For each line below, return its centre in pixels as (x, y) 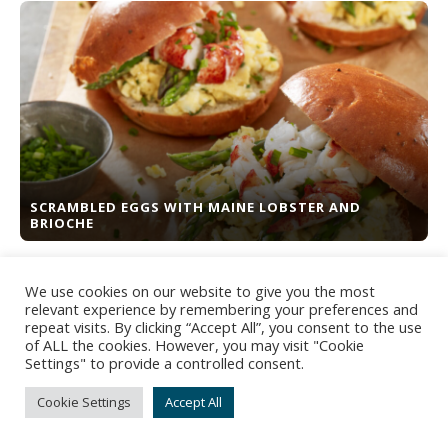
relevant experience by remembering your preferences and (221, 309)
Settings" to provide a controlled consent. (164, 363)
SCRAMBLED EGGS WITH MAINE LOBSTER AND (195, 207)
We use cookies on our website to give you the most (200, 291)
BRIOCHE (62, 223)
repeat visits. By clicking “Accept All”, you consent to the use (223, 327)
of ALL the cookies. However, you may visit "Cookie (194, 345)
